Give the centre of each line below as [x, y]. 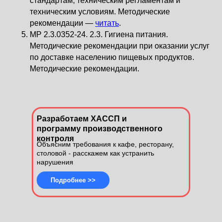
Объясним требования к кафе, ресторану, [105, 144]
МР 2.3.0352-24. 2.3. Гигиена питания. [99, 34]
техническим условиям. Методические [100, 12]
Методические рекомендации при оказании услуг [120, 46]
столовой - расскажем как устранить [95, 153]
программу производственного [100, 129]
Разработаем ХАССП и [82, 119]
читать [107, 23]
